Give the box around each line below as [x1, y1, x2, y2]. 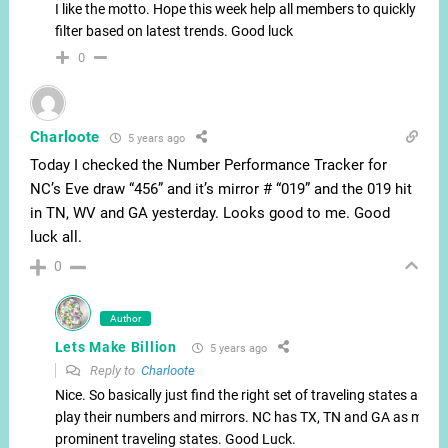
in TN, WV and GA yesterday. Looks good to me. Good [29, 204, 390, 223]
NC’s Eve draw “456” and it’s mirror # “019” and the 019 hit [29, 180, 412, 199]
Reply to [86, 363, 141, 379]
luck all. [29, 228, 82, 247]
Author [109, 313, 141, 325]
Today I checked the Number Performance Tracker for [29, 156, 387, 175]
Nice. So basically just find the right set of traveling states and [54, 387, 434, 404]
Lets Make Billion [54, 339, 177, 356]
